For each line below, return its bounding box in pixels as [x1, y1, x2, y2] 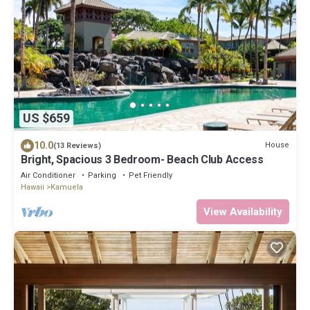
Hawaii [21, 182, 44, 192]
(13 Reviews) [53, 140, 101, 150]
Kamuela [51, 182, 83, 192]
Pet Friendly [129, 170, 172, 180]
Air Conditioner [21, 170, 75, 180]
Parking [88, 170, 116, 180]
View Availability [203, 205, 282, 218]
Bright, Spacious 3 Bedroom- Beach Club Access [21, 152, 264, 166]
